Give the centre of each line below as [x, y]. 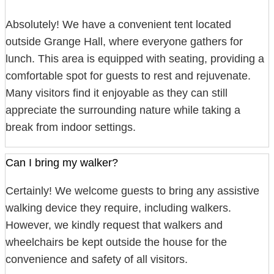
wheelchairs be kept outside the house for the [116, 243]
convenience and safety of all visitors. [97, 260]
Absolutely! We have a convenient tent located [118, 25]
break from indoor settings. [71, 128]
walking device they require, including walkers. [118, 208]
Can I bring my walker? [62, 163]
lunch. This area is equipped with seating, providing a [135, 59]
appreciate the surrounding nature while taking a [123, 110]
